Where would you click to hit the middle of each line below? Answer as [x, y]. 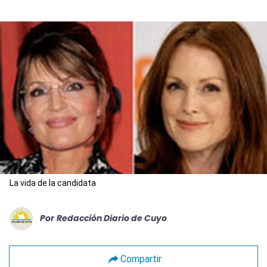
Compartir [141, 259]
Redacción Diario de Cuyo [112, 218]
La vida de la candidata [53, 183]
